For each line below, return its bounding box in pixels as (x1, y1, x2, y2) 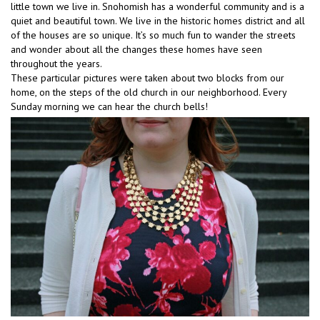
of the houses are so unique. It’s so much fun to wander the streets (11, 29, 296, 42)
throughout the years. (11, 57, 102, 71)
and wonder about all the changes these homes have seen (11, 43, 262, 56)
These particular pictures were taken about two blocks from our (11, 71, 284, 85)
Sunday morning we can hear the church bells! (11, 100, 208, 114)
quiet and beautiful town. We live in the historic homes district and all (11, 14, 305, 28)
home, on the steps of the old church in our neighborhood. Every (11, 86, 286, 99)
